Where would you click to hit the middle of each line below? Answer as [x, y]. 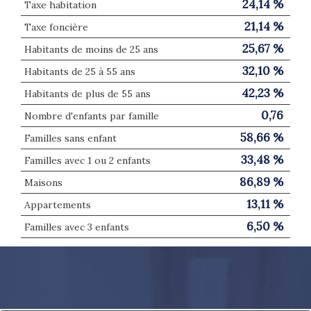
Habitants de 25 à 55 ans [80, 71]
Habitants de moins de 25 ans [91, 49]
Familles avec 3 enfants [77, 227]
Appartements [58, 204]
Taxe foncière [56, 27]
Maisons [43, 182]
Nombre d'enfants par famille [92, 116]
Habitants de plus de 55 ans [87, 93]
